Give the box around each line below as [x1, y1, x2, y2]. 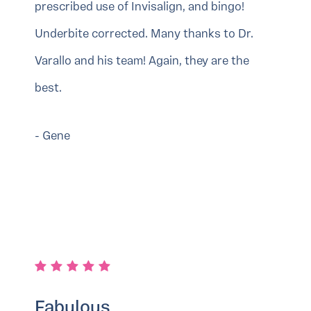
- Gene [35, 131, 70, 143]
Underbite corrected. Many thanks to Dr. [35, 28, 253, 41]
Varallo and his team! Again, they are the [35, 56, 249, 68]
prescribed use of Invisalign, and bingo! [35, 1, 244, 14]
